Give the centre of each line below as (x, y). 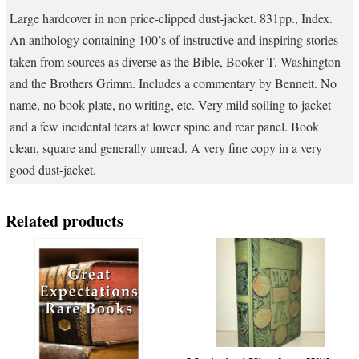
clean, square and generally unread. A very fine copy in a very (166, 147)
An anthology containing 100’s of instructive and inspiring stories (174, 39)
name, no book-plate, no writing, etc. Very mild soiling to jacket (171, 104)
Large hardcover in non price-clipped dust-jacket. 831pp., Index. (171, 18)
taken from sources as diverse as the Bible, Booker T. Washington (175, 61)
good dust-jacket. (53, 169)
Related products (64, 221)
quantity (23, 10)
